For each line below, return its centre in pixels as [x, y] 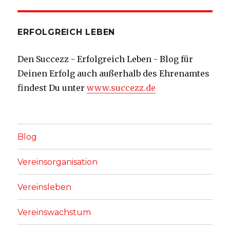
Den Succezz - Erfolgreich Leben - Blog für [106, 59]
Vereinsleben [45, 187]
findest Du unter [52, 88]
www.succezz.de [121, 88]
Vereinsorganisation [58, 162]
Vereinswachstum [54, 212]
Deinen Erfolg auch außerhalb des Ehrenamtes [114, 74]
